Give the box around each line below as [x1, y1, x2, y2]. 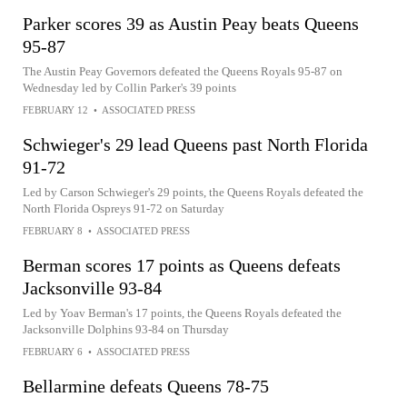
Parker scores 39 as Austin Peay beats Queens [23, 14, 359, 34]
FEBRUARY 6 [23, 346, 83, 357]
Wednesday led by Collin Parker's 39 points [23, 81, 236, 94]
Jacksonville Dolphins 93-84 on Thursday [23, 323, 229, 336]
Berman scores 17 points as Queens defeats [23, 255, 341, 275]
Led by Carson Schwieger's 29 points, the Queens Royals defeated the [23, 185, 363, 199]
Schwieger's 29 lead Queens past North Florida [23, 134, 368, 154]
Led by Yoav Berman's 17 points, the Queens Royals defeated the [23, 306, 342, 320]
